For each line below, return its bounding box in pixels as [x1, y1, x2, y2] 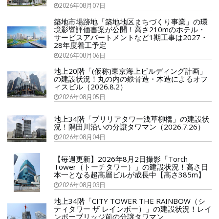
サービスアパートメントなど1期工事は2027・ [54, 32, 208, 42]
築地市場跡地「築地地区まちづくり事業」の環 [54, 17, 208, 26]
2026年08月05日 [59, 93, 106, 101]
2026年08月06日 [59, 52, 106, 59]
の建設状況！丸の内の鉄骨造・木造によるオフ [54, 74, 208, 84]
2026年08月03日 [59, 181, 106, 189]
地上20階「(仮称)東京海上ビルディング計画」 [54, 66, 207, 76]
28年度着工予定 [54, 40, 107, 50]
